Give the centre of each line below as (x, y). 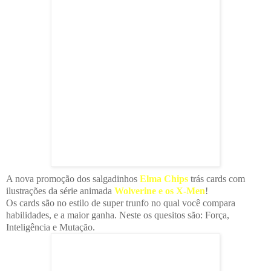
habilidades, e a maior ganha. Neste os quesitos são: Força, (118, 215)
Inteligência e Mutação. (51, 227)
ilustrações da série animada (60, 191)
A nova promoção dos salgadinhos (73, 178)
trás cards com (217, 178)
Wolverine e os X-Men (160, 191)
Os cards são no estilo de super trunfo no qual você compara (121, 203)
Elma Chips (164, 178)
